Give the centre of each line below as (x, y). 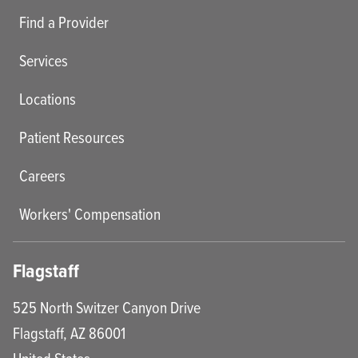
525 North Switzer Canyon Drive (107, 307)
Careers (42, 175)
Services (44, 60)
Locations (48, 98)
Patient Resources (72, 137)
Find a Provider (64, 22)
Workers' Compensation (90, 213)
